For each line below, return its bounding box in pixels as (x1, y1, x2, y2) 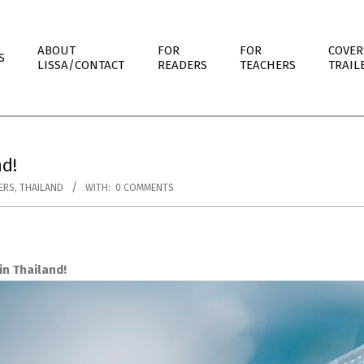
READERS (158, 58, 207, 72)
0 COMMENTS (115, 182, 174, 193)
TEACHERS (240, 58, 296, 72)
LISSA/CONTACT (37, 58, 124, 72)
